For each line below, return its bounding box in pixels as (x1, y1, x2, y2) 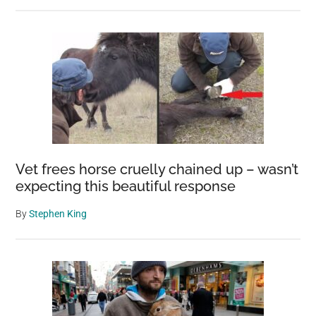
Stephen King (29, 208, 87, 219)
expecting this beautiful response (16, 178, 236, 195)
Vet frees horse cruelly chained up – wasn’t (16, 161, 299, 178)
